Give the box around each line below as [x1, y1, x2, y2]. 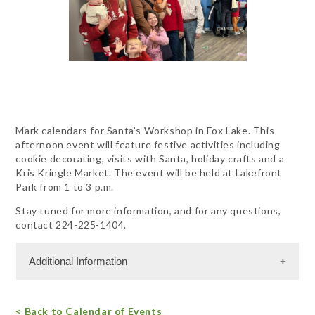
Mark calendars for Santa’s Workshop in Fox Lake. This [15, 124, 275, 137]
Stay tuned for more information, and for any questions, [15, 205, 281, 217]
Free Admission [28, 291, 102, 304]
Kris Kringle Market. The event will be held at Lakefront [15, 167, 283, 179]
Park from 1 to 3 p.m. [15, 181, 115, 193]
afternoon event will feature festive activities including [15, 139, 281, 151]
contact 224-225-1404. [15, 219, 127, 231]
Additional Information [29, 255, 128, 268]
